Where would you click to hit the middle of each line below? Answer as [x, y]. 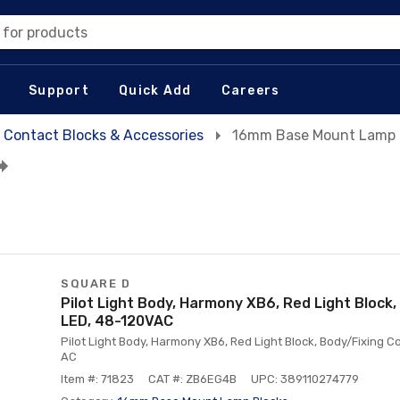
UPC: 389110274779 [305, 379]
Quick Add [155, 90]
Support [59, 90]
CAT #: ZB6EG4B [192, 379]
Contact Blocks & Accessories [104, 135]
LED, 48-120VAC [117, 321]
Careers [250, 90]
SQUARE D [96, 283]
